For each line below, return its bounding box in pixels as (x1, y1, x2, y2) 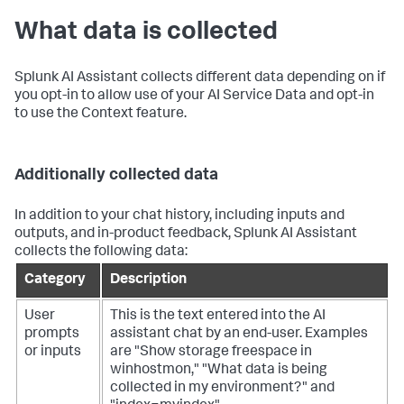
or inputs (24, 344, 81, 360)
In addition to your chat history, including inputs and (14, 208, 344, 224)
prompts (24, 326, 79, 342)
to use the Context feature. (14, 106, 187, 122)
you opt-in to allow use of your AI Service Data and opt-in (14, 88, 374, 104)
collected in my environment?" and (110, 381, 335, 396)
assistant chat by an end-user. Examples (110, 326, 368, 342)
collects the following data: (14, 244, 188, 260)
